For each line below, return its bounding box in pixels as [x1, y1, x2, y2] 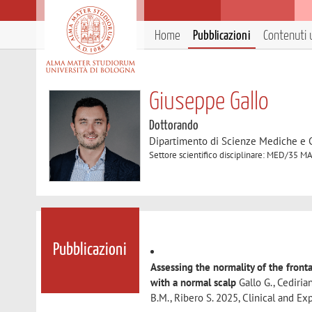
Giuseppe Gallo [149, 91, 270, 114]
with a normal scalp [150, 276, 237, 290]
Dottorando [149, 119, 199, 132]
